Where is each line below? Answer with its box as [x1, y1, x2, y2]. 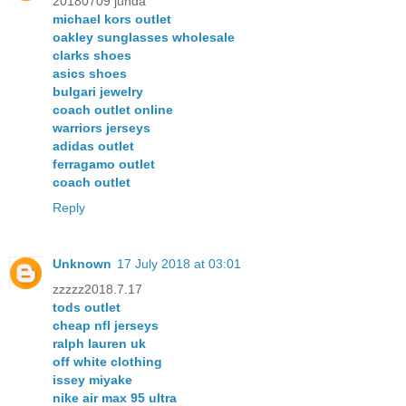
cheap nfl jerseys [53, 317, 159, 333]
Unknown [53, 256, 111, 271]
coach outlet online [53, 101, 173, 117]
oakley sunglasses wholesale [53, 29, 235, 44]
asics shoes [53, 65, 127, 81]
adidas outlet [53, 138, 134, 153]
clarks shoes [53, 47, 131, 63]
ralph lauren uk [53, 335, 146, 351]
